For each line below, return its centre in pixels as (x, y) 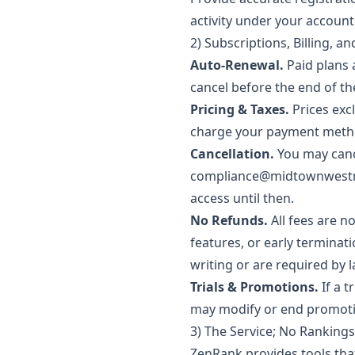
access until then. (242, 198)
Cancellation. (232, 154)
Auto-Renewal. (237, 65)
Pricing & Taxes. (240, 109)
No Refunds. (229, 220)
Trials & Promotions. (254, 287)
